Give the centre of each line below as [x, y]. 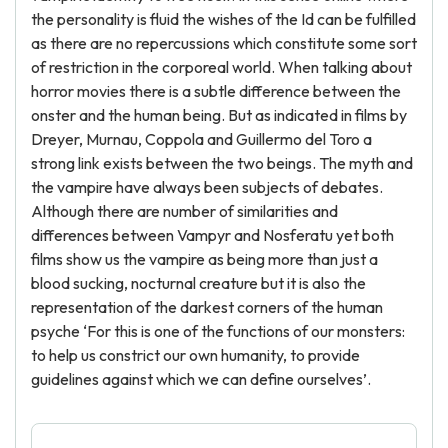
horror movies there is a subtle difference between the [216, 91]
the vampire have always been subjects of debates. [207, 187]
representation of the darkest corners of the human [207, 307]
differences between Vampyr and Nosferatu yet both [212, 235]
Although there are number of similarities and [184, 211]
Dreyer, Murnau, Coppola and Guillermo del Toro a [201, 139]
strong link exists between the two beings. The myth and [222, 163]
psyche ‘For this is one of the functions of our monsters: [218, 331]
